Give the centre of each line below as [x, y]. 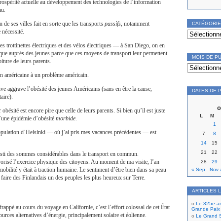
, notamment [135, 24]
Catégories [199, 30]
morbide [66, 118]
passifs [113, 24]
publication [199, 74]
